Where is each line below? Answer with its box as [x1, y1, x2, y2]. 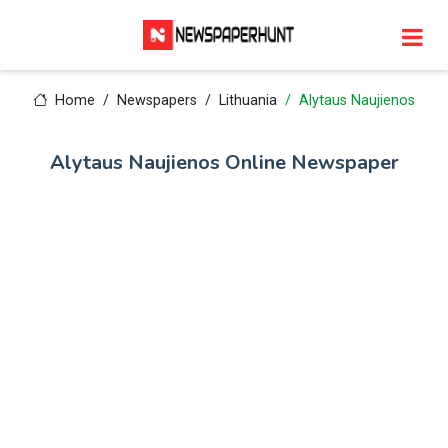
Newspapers [116, 92, 197, 109]
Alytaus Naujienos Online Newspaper [49, 149, 399, 176]
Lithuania [218, 92, 277, 109]
